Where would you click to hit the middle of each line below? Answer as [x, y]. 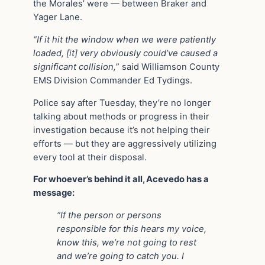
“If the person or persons [109, 216]
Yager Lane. [58, 17]
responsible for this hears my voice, [132, 229]
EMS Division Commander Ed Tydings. [113, 80]
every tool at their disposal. [90, 157]
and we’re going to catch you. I [120, 256]
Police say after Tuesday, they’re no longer [122, 103]
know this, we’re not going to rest [127, 243]
